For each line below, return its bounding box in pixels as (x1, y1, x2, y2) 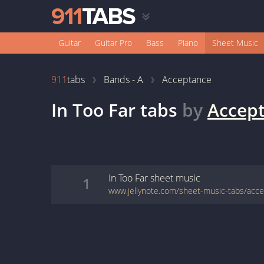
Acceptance (162, 73, 212, 86)
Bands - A (104, 73, 143, 86)
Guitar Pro (95, 37, 132, 48)
